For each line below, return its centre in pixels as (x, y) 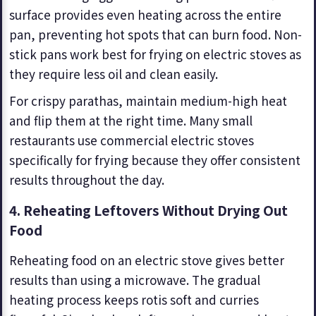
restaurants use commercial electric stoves (132, 140)
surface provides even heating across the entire (145, 14)
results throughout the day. (87, 180)
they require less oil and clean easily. (114, 74)
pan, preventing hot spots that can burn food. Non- (156, 34)
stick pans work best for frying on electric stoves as (155, 54)
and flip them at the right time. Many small (131, 120)
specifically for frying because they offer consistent (155, 160)
